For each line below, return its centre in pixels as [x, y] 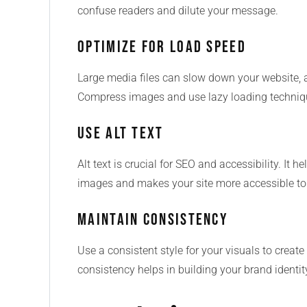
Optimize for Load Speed [162, 47]
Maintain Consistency [152, 220]
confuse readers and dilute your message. [178, 11]
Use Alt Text [121, 133]
